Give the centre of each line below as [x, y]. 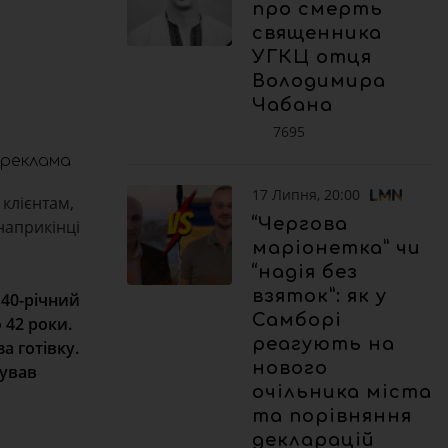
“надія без [305, 271]
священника [317, 33]
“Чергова [300, 223]
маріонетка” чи [336, 247]
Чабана [292, 105]
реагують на [323, 343]
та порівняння [332, 415]
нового [290, 367]
